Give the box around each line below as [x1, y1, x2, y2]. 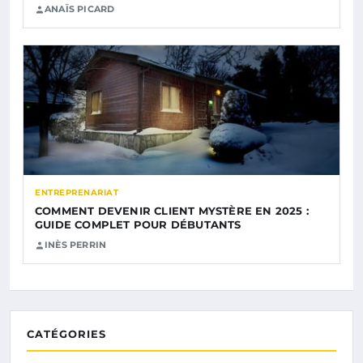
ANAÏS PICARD [45, 3, 115, 15]
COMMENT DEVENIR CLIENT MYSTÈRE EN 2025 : [35, 204, 309, 218]
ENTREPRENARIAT [35, 187, 118, 199]
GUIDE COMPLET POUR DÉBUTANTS [35, 218, 241, 232]
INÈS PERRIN [45, 239, 107, 251]
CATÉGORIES [27, 327, 106, 341]
